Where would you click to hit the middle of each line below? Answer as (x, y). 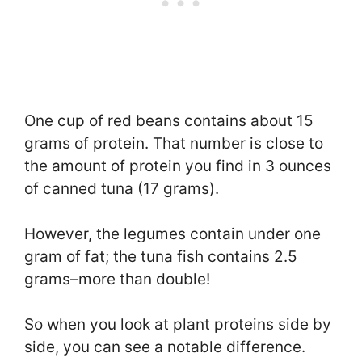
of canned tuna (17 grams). (124, 188)
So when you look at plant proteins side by (178, 325)
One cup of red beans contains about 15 (169, 120)
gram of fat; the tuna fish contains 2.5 (161, 256)
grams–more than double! (117, 279)
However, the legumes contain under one (173, 234)
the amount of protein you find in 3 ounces (178, 166)
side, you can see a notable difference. (165, 347)
